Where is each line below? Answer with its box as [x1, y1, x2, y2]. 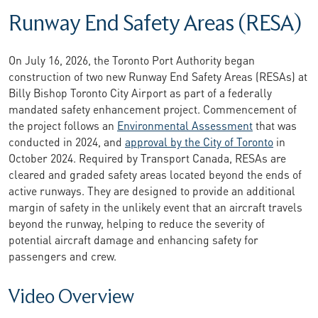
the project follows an [9, 115, 117, 133]
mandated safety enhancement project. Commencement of [9, 99, 297, 117]
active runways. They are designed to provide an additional [9, 180, 295, 199]
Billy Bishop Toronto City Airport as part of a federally [9, 82, 272, 101]
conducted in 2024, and [9, 131, 125, 150]
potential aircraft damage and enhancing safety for [9, 229, 258, 248]
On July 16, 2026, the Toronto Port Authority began [9, 50, 255, 68]
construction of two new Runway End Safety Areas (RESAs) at [9, 66, 307, 84]
